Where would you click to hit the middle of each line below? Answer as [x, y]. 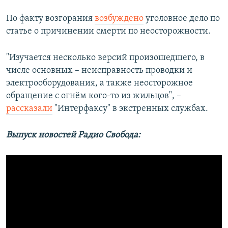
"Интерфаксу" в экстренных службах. [130, 109]
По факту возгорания [50, 19]
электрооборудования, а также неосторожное [99, 83]
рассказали [29, 109]
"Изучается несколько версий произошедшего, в [105, 58]
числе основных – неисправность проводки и [99, 71]
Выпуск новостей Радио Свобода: [73, 135]
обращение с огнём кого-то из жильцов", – [94, 96]
